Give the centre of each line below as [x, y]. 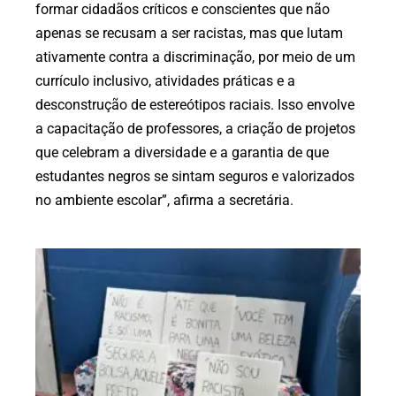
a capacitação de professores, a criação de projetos [195, 128]
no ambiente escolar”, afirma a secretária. [164, 200]
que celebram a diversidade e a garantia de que [182, 152]
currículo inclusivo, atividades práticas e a [165, 80]
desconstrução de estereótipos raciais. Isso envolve [195, 104]
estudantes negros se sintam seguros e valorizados [195, 176]
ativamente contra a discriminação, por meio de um [195, 57]
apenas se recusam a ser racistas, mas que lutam [189, 33]
